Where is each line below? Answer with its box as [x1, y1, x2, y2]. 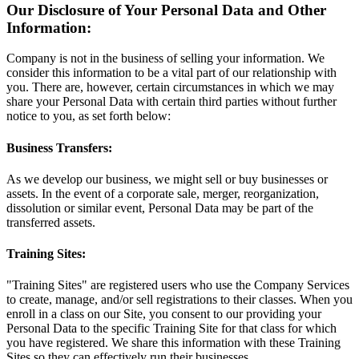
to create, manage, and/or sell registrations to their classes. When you [6, 292, 353, 307]
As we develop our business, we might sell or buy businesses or [6, 171, 328, 186]
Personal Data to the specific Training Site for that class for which [6, 321, 337, 336]
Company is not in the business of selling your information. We [6, 51, 325, 66]
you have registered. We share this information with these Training [6, 336, 341, 350]
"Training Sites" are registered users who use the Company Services [6, 278, 349, 292]
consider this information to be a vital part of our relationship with [6, 66, 337, 80]
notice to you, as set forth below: [6, 109, 171, 123]
